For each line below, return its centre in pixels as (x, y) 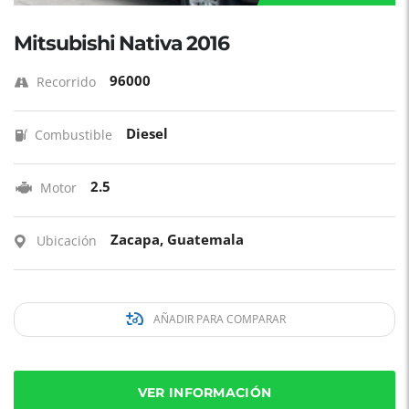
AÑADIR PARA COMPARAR (218, 319)
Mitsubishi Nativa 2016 (121, 43)
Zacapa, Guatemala (177, 239)
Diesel (147, 133)
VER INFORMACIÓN (204, 393)
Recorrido (66, 82)
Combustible (73, 135)
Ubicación (67, 241)
